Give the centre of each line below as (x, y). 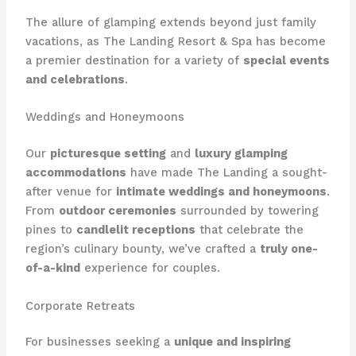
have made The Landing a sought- (226, 173)
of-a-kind (52, 268)
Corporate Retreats (80, 306)
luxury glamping (241, 154)
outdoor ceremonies (117, 211)
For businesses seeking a (99, 342)
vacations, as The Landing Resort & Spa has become (175, 41)
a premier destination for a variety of (134, 60)
